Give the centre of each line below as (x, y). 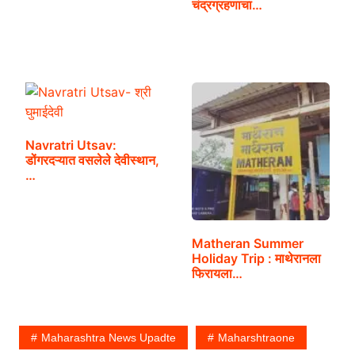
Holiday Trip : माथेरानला (256, 259)
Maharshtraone (256, 338)
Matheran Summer (247, 244)
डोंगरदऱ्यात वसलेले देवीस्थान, (92, 160)
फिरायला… (217, 274)
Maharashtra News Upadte (108, 338)
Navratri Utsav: (71, 145)
